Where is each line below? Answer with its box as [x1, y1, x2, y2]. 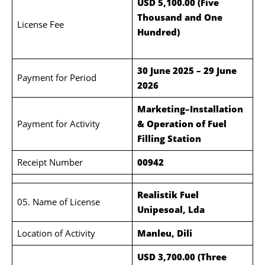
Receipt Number [17, 156, 83, 168]
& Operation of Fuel [137, 118, 227, 130]
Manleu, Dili [137, 227, 192, 239]
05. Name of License [17, 196, 100, 208]
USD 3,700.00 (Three [137, 251, 227, 263]
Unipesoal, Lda [137, 203, 205, 215]
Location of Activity [17, 227, 95, 239]
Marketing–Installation [137, 103, 243, 115]
